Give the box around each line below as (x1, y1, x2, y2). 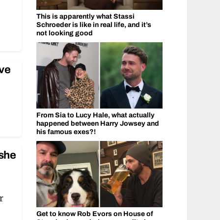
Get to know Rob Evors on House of (36, 210, 153, 218)
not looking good (36, 29, 93, 37)
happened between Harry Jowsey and (36, 119, 159, 127)
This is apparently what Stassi (36, 12, 135, 20)
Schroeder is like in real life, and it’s (36, 21, 151, 28)
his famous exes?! (36, 128, 96, 136)
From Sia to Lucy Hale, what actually (36, 111, 155, 119)
